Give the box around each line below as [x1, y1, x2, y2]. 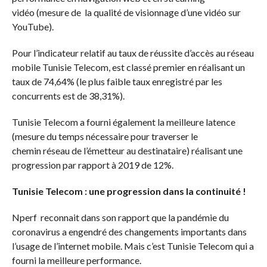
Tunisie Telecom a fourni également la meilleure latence [11, 116, 235, 128]
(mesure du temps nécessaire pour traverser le [11, 130, 198, 142]
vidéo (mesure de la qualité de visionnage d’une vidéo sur [11, 6, 241, 18]
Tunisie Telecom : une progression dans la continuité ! [11, 185, 246, 197]
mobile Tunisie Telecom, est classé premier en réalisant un [11, 61, 245, 73]
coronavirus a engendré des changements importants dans [11, 225, 247, 237]
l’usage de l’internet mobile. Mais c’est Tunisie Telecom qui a [11, 240, 254, 252]
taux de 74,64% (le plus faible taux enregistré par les [11, 75, 222, 87]
